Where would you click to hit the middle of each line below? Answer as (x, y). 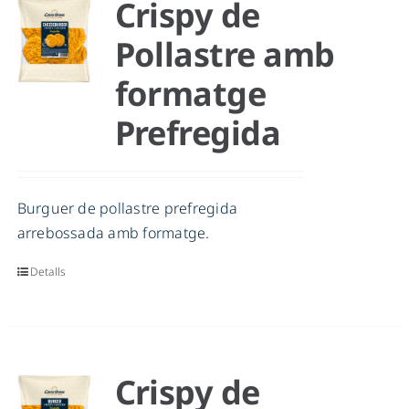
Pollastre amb (225, 55)
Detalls (48, 272)
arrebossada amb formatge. (113, 233)
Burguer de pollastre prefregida (127, 209)
